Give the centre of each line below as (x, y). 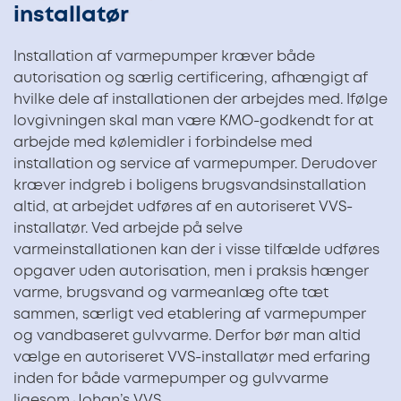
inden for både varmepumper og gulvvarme (171, 379)
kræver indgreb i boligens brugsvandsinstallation (190, 185)
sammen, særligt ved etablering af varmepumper (190, 314)
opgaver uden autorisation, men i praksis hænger (191, 271)
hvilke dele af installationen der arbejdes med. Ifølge (200, 99)
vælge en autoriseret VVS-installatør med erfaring (192, 357)
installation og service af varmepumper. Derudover (195, 164)
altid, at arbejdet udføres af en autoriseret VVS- (183, 207)
